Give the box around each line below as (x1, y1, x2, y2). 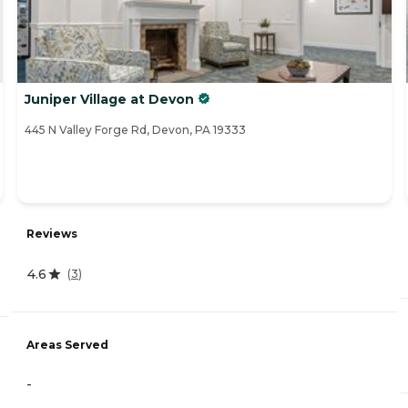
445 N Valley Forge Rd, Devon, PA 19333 (25, 123, 246, 138)
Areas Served (26, 337, 108, 352)
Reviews (26, 226, 77, 240)
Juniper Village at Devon (25, 91, 194, 108)
